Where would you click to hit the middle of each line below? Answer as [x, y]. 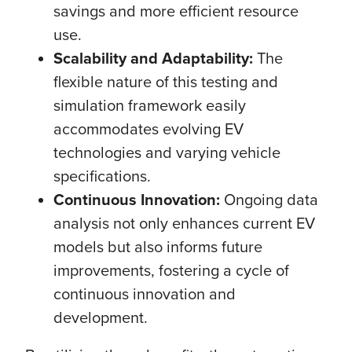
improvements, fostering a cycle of [171, 270]
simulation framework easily [150, 105]
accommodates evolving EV [148, 128]
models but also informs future [158, 246]
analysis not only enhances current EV [184, 223]
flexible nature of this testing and [166, 81]
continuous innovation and [145, 293]
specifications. [102, 176]
